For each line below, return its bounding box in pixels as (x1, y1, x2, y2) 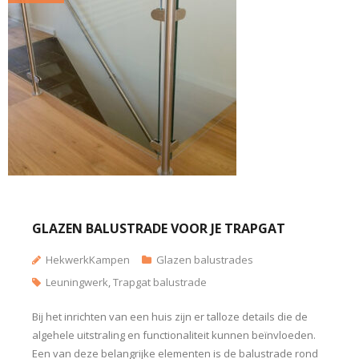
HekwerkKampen (46, 252, 130, 267)
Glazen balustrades (156, 252, 253, 267)
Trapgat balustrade (113, 275, 207, 289)
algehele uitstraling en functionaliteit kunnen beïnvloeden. (32, 328, 316, 342)
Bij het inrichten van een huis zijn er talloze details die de (32, 309, 308, 324)
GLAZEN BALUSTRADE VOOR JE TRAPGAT (32, 220, 285, 237)
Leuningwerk (46, 275, 108, 289)
